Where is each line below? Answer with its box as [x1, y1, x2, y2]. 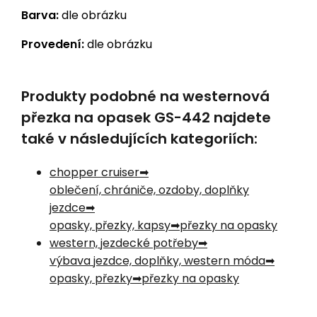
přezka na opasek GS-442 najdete [21, 107, 271, 127]
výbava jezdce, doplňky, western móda [50, 252, 265, 269]
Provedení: [21, 35, 84, 52]
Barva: [21, 6, 59, 23]
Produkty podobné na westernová [21, 86, 270, 106]
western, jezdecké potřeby [50, 234, 198, 251]
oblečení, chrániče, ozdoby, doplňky [50, 181, 249, 198]
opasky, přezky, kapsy [50, 217, 171, 234]
